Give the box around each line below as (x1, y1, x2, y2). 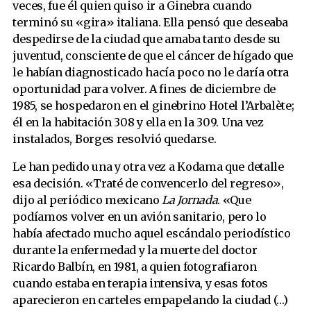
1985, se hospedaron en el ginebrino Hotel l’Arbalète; (12, 98, 294, 112)
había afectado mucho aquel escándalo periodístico (12, 226, 291, 241)
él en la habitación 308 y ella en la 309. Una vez (12, 115, 264, 129)
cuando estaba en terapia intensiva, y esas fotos (12, 276, 269, 291)
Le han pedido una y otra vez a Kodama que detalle (12, 160, 284, 174)
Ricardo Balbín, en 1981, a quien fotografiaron (12, 260, 257, 274)
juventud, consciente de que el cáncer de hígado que (12, 48, 294, 62)
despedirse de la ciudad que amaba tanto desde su (12, 31, 281, 46)
